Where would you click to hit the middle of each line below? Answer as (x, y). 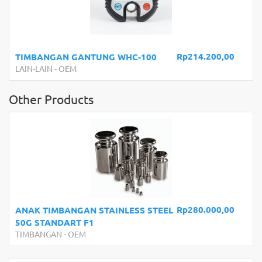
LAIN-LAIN (34, 68)
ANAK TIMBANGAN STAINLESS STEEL (94, 210)
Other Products (51, 99)
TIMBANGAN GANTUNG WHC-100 (86, 57)
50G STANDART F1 (55, 222)
